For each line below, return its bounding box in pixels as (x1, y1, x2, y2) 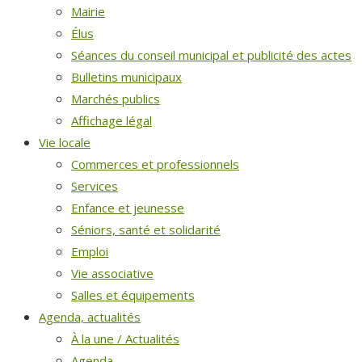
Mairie (71, 3, 105, 19)
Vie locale (39, 134, 90, 150)
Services (71, 178, 118, 194)
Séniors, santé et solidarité (71, 221, 221, 238)
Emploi (71, 243, 108, 259)
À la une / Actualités (71, 330, 179, 347)
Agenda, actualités (39, 309, 141, 325)
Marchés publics (71, 90, 160, 107)
